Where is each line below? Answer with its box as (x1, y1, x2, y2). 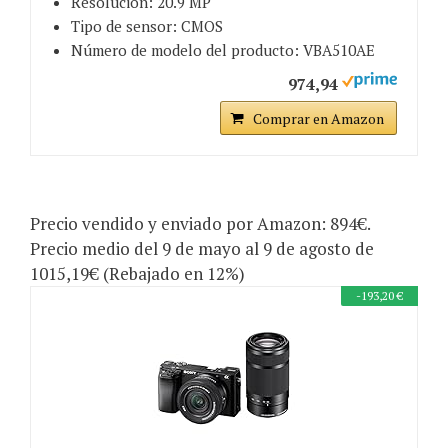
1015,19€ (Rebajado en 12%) (30, 262, 245, 286)
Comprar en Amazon (253, 109, 384, 129)
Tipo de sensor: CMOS (71, 16, 223, 37)
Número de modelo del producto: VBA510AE (71, 40, 375, 61)
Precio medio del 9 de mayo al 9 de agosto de (30, 237, 374, 261)
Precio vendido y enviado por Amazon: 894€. (30, 212, 370, 236)
